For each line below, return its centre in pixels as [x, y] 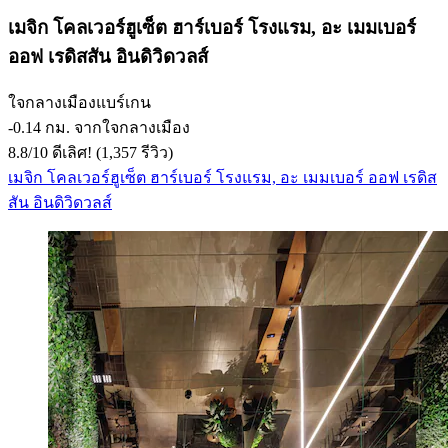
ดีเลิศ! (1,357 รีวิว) [110, 152]
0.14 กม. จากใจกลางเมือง [101, 127]
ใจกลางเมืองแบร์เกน [79, 102]
